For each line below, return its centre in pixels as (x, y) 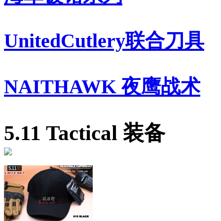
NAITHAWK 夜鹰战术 (102, 86)
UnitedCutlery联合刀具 (104, 41)
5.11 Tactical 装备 (85, 133)
